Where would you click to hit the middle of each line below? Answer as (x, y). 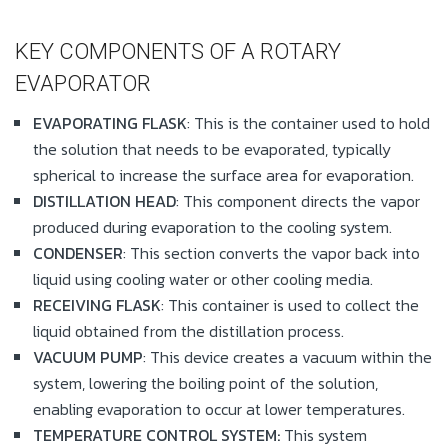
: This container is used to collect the (290, 304)
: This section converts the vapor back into (271, 252)
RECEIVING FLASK (97, 304)
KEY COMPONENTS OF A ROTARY (178, 52)
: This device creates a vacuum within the (287, 356)
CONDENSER (78, 252)
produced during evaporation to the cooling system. (212, 226)
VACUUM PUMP (88, 356)
